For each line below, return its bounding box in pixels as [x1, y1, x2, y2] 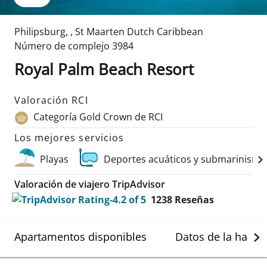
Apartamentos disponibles [14, 229, 147, 244]
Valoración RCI [14, 94, 88, 107]
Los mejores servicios [14, 131, 124, 144]
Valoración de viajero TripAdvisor [14, 177, 165, 191]
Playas [40, 152, 69, 166]
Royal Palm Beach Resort [14, 58, 194, 80]
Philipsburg [14, 25, 66, 38]
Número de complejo [14, 39, 110, 52]
